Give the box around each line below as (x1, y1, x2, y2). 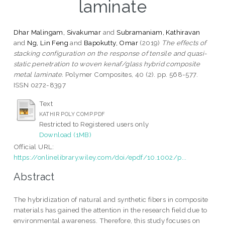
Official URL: (13, 142, 54, 151)
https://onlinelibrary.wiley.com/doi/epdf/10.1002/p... (13, 153, 187, 161)
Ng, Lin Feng (27, 38, 69, 47)
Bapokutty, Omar (84, 38, 139, 47)
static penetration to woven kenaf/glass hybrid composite (13, 59, 200, 68)
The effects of (162, 38, 206, 47)
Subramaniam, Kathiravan (117, 28, 200, 36)
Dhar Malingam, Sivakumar (13, 28, 101, 36)
